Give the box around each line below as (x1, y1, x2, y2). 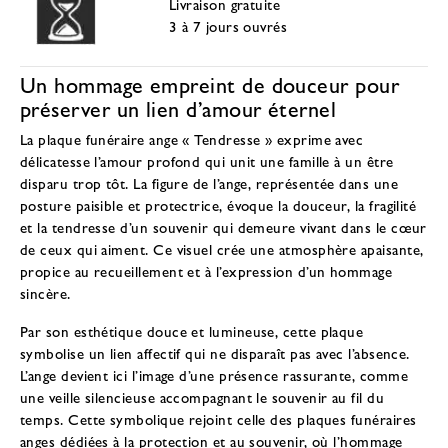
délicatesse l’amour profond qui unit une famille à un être (20, 150, 394, 171)
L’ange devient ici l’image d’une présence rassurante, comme (20, 364, 408, 385)
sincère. (20, 282, 71, 303)
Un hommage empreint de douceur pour (20, 68, 399, 100)
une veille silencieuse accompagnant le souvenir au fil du (20, 386, 385, 407)
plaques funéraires (297, 408, 417, 429)
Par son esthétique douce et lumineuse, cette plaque (20, 320, 364, 341)
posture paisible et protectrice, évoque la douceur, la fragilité (20, 194, 417, 215)
